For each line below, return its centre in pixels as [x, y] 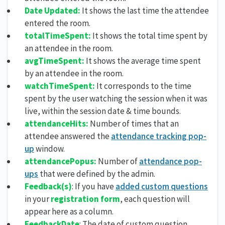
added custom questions [162, 186]
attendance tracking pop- [159, 136]
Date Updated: [52, 10]
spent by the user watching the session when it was [116, 98]
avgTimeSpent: [54, 61]
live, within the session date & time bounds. [103, 111]
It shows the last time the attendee [145, 10]
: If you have [94, 186]
